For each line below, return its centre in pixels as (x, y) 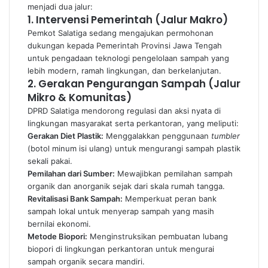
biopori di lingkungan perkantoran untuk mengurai (121, 249)
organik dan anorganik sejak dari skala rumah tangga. (126, 186)
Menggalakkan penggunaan (157, 136)
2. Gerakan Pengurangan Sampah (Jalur (134, 84)
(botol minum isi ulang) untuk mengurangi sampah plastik (134, 148)
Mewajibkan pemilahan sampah (174, 173)
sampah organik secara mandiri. (86, 261)
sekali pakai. (50, 161)
